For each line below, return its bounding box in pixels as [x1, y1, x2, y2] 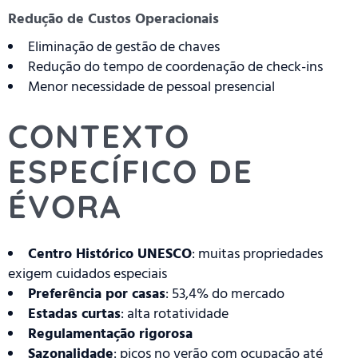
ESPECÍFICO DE [8, 151, 253, 192]
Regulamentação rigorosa [28, 324, 193, 344]
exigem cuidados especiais [8, 264, 167, 284]
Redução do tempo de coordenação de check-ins [28, 57, 323, 78]
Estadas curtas [28, 304, 121, 324]
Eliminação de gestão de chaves [28, 37, 220, 58]
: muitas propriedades [192, 244, 323, 265]
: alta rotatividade [121, 304, 229, 324]
